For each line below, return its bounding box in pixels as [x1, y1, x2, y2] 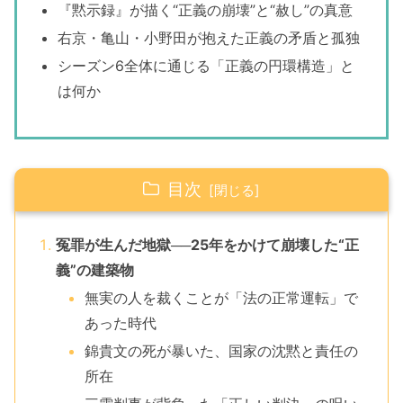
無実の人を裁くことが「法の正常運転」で [84, 288, 358, 307]
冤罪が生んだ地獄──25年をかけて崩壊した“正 [55, 235, 359, 254]
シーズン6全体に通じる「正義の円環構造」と [58, 57, 355, 76]
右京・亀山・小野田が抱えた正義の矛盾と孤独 [58, 29, 361, 48]
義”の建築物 [55, 260, 134, 279]
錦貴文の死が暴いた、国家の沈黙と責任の [84, 342, 358, 361]
